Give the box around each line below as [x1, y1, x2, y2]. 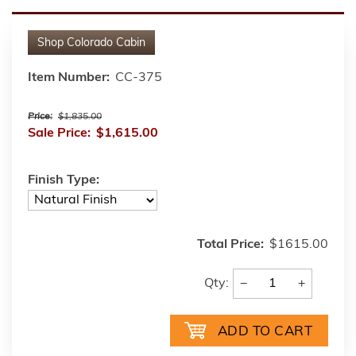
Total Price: [197, 238, 264, 251]
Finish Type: [28, 174, 99, 187]
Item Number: [28, 72, 110, 84]
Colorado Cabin [67, 37, 145, 49]
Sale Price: [28, 127, 91, 140]
